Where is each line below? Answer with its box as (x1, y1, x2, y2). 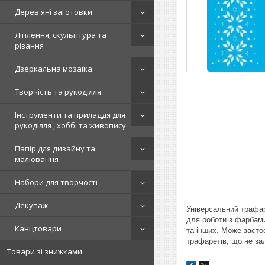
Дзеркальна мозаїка (15, 63, 92, 74)
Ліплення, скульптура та (15, 30, 106, 40)
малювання (15, 154, 59, 164)
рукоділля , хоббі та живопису (15, 120, 126, 131)
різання (15, 40, 44, 51)
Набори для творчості (15, 177, 98, 188)
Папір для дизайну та (15, 143, 95, 154)
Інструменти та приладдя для (15, 109, 125, 120)
